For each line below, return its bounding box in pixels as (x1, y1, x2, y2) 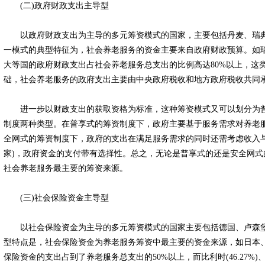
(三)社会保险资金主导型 (4, 193, 109, 202)
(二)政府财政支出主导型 (4, 1, 109, 10)
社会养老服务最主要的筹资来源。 (4, 164, 128, 173)
